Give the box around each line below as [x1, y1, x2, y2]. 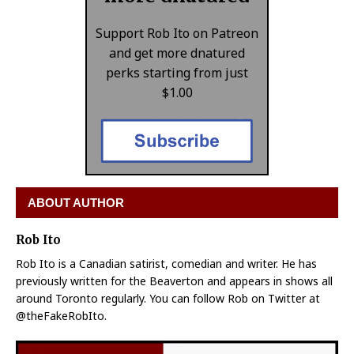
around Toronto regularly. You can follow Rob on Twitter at [16, 290, 320, 306]
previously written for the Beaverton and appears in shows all [16, 273, 333, 288]
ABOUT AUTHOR [28, 195, 124, 209]
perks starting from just [106, 64, 248, 82]
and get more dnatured [109, 44, 245, 62]
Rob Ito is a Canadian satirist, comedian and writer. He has [16, 255, 317, 271]
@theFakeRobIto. [16, 307, 107, 323]
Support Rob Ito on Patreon [96, 24, 258, 43]
